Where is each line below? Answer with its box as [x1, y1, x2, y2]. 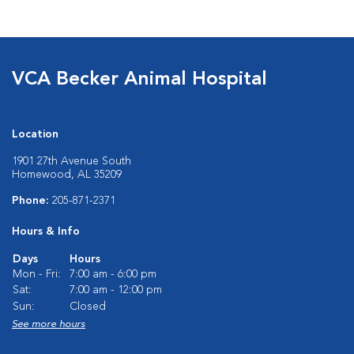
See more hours [12, 319, 85, 330]
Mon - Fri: [13, 269, 61, 280]
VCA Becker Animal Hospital [12, 70, 267, 89]
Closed [70, 301, 106, 312]
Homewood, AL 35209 [12, 169, 122, 180]
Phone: [12, 195, 52, 206]
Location [12, 129, 58, 140]
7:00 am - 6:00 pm [70, 269, 156, 280]
